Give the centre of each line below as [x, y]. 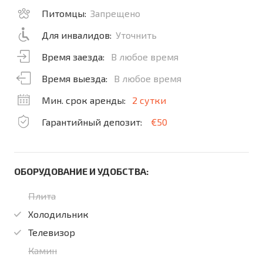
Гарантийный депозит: [93, 122]
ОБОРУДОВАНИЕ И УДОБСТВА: [81, 171]
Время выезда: [76, 78]
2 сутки [149, 100]
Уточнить [136, 35]
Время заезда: [74, 57]
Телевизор [52, 232]
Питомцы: [64, 13]
